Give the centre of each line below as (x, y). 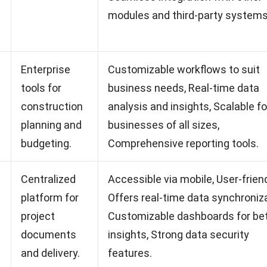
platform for (50, 198)
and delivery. (50, 253)
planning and (51, 125)
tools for (41, 88)
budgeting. (46, 144)
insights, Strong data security (178, 235)
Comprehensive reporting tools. (183, 144)
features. (130, 253)
